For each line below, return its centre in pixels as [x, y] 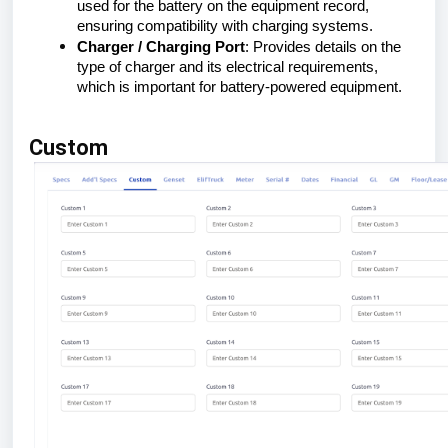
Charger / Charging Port [161, 47]
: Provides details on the [323, 47]
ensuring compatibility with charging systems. [225, 26]
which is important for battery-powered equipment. [239, 87]
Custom [71, 147]
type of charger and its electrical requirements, [227, 67]
